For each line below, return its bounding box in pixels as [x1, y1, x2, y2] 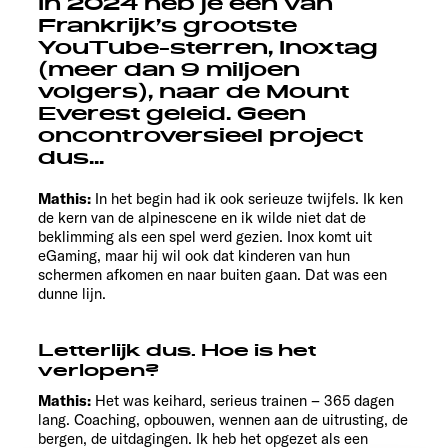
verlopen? [38, 360, 159, 383]
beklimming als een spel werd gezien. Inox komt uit [38, 227, 372, 247]
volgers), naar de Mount [38, 80, 349, 105]
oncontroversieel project [38, 124, 363, 149]
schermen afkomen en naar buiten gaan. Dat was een [38, 265, 387, 285]
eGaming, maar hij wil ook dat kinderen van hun [38, 246, 350, 266]
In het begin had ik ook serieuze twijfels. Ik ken [95, 189, 403, 209]
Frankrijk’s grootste [38, 14, 297, 39]
